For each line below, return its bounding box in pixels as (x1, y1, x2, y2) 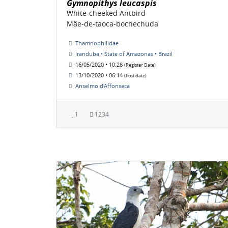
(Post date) (124, 73, 147, 79)
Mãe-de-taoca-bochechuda (67, 19, 158, 29)
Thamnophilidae (75, 39, 119, 47)
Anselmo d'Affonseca (75, 82, 130, 90)
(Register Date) (124, 62, 156, 69)
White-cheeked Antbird (67, 8, 146, 18)
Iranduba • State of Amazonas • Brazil (75, 50, 173, 58)
